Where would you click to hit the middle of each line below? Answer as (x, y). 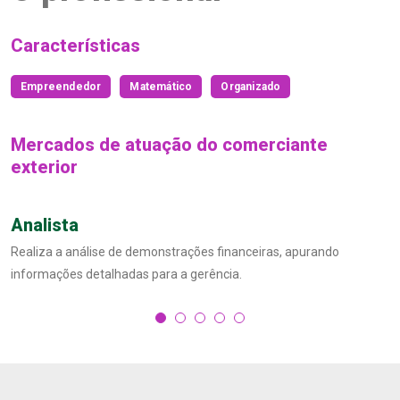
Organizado (251, 87)
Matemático (161, 87)
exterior (44, 167)
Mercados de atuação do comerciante (169, 145)
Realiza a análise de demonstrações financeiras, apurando (175, 252)
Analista (45, 225)
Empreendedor (61, 87)
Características (75, 46)
